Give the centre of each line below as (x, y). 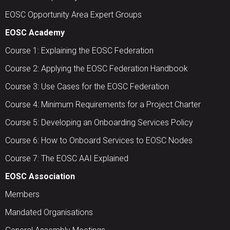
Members (22, 195)
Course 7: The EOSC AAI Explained (67, 159)
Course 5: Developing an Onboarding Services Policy (99, 123)
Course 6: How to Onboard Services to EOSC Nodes (99, 141)
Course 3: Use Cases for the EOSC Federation (87, 87)
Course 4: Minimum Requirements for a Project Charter (103, 105)
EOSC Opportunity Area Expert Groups (73, 15)
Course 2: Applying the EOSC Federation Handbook (97, 69)
